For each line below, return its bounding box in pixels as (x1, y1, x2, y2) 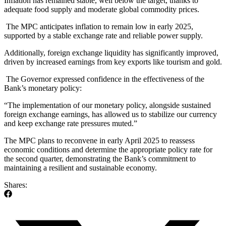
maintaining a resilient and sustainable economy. (4, 163, 157, 173)
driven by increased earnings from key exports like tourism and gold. (4, 58, 222, 67)
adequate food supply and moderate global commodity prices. (4, 5, 199, 14)
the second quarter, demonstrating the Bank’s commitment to (4, 154, 196, 163)
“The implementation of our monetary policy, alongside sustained (4, 101, 211, 110)
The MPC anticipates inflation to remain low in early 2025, (4, 22, 193, 31)
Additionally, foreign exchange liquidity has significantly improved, (4, 48, 218, 58)
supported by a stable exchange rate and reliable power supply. (4, 31, 203, 40)
